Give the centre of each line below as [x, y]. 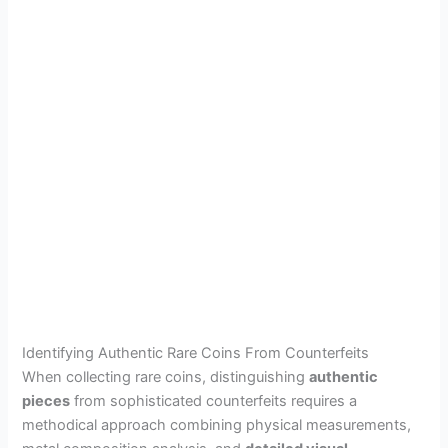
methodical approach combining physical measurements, [217, 425]
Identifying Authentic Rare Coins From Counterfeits [196, 353]
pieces [46, 401]
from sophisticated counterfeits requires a [214, 401]
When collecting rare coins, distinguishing [166, 377]
